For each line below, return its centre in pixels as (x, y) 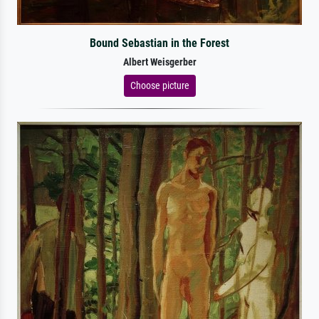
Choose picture (159, 85)
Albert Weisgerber (159, 62)
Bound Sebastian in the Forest (159, 43)
